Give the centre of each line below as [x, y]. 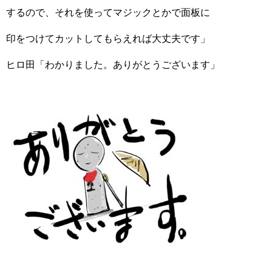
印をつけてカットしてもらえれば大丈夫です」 [108, 39]
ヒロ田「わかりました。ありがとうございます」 [113, 65]
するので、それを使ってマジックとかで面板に [108, 12]
